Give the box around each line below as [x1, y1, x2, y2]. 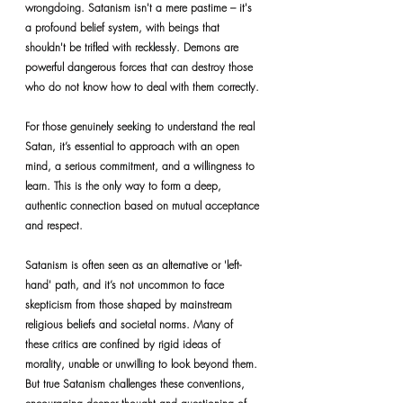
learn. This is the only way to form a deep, [25, 178, 225, 193]
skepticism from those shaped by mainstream [25, 297, 236, 312]
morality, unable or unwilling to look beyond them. [25, 356, 261, 372]
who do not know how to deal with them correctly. [25, 79, 259, 94]
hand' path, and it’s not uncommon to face [25, 277, 228, 292]
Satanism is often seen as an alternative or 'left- [25, 257, 241, 273]
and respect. [25, 218, 83, 233]
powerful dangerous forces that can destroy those [25, 59, 256, 75]
